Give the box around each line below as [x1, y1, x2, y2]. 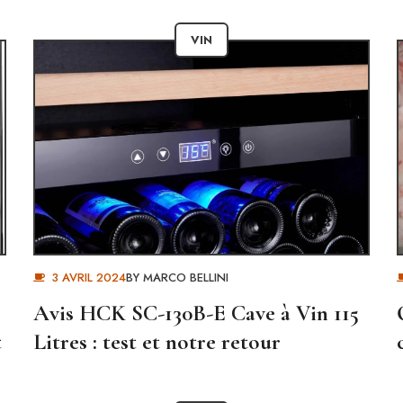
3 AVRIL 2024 [50, 269, 126, 286]
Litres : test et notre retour [33, 328, 282, 355]
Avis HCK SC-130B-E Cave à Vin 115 [33, 300, 360, 327]
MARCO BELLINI [142, 269, 228, 286]
